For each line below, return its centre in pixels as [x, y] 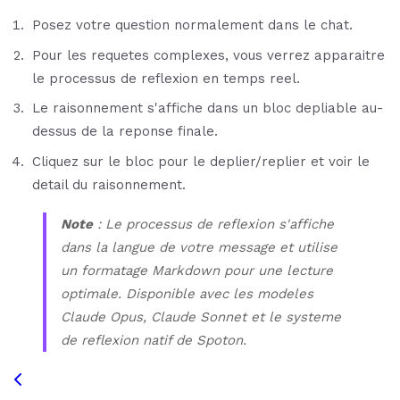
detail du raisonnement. [108, 184]
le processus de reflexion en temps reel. [166, 78]
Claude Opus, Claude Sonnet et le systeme [201, 317]
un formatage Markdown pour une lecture [197, 271]
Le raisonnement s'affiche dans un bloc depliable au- [207, 108]
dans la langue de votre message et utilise [199, 248]
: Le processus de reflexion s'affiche [213, 225]
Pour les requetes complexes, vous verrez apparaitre [208, 55]
